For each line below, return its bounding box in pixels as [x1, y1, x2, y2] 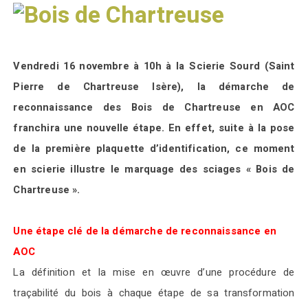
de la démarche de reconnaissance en [82, 223, 276, 239]
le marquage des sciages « [105, 162, 252, 177]
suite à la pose [219, 120, 295, 135]
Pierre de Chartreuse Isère [13, 79, 178, 94]
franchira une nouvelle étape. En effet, [13, 120, 219, 135]
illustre [70, 162, 106, 177]
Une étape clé [13, 223, 83, 239]
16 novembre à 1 [63, 58, 150, 74]
